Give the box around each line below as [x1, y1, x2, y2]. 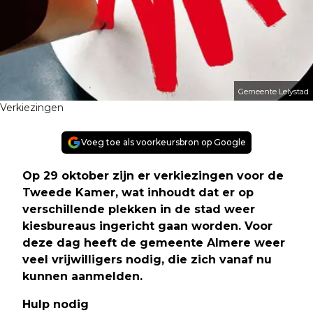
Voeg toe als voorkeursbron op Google [81, 136, 246, 147]
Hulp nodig [22, 297, 99, 311]
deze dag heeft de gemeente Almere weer [22, 235, 285, 249]
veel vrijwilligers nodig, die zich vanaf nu [22, 252, 272, 266]
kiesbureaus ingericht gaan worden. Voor [22, 219, 272, 233]
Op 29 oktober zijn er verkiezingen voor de [22, 168, 284, 182]
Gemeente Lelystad [238, 86, 309, 96]
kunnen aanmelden [22, 269, 140, 283]
